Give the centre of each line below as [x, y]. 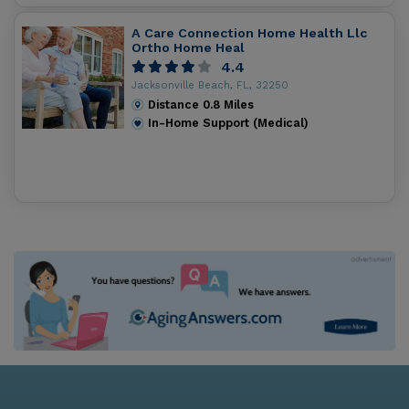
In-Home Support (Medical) [229, 123]
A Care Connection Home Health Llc [249, 33]
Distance [176, 104]
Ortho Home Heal [188, 48]
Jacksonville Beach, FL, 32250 [210, 85]
